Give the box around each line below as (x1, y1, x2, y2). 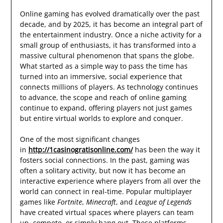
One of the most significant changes (19, 134, 140, 144)
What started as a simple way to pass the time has (19, 61, 188, 71)
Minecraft (86, 197, 116, 207)
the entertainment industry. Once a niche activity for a (19, 30, 202, 40)
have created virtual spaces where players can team (19, 208, 194, 218)
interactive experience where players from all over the (19, 176, 201, 186)
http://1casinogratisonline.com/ (28, 145, 133, 155)
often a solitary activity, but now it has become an (19, 166, 186, 176)
